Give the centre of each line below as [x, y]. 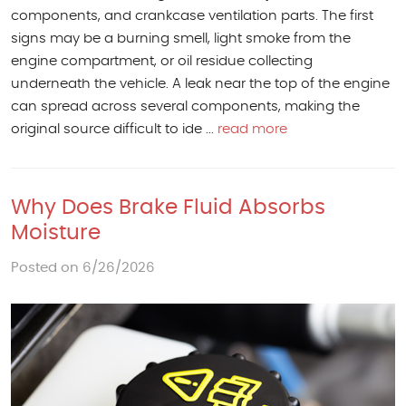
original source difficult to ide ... [114, 130]
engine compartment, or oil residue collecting [162, 62]
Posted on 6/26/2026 [83, 268]
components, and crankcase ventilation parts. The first [192, 16]
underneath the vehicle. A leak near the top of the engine [200, 84]
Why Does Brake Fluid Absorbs [168, 208]
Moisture [56, 234]
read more [252, 130]
